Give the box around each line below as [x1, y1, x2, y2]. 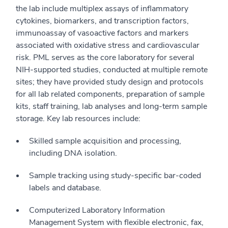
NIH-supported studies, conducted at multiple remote [16, 64, 208, 75]
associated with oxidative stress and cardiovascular [16, 39, 199, 51]
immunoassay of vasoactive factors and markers [16, 27, 189, 39]
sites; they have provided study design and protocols [16, 76, 204, 88]
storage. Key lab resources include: [16, 112, 140, 124]
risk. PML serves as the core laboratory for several [16, 51, 194, 63]
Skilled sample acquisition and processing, [29, 135, 181, 147]
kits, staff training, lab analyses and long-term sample [16, 100, 207, 112]
